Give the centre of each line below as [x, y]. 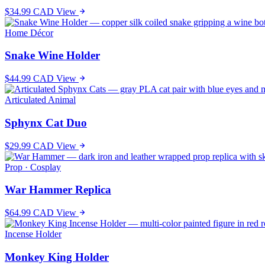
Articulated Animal [40, 100]
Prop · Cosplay [33, 167]
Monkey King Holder [57, 257]
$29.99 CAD [29, 146]
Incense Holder [33, 234]
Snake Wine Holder [52, 56]
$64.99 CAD [29, 213]
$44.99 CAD [29, 79]
